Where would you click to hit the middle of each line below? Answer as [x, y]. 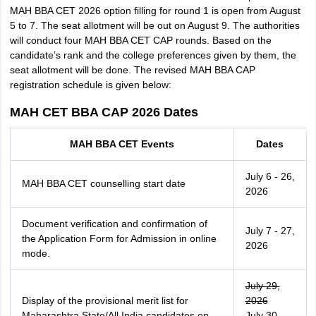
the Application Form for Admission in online [119, 238]
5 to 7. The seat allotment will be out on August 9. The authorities [154, 25]
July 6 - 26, [270, 176]
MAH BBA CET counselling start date [103, 183]
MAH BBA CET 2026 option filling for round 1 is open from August [155, 11]
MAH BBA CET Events [122, 144]
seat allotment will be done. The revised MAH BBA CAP [132, 70]
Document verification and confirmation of [114, 224]
